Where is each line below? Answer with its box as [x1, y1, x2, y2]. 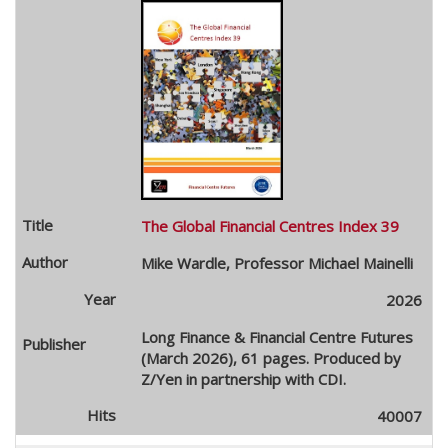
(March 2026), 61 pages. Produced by [140, 347, 401, 368]
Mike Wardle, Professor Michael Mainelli [140, 252, 413, 273]
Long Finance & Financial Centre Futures [140, 326, 413, 347]
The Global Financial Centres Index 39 [140, 215, 399, 236]
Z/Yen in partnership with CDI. [140, 368, 346, 389]
